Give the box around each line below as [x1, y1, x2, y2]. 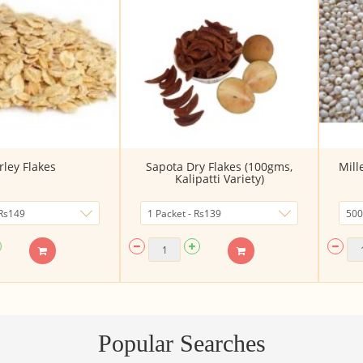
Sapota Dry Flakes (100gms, [146, 159, 293, 175]
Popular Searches [97, 330, 266, 357]
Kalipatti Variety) [174, 171, 264, 187]
